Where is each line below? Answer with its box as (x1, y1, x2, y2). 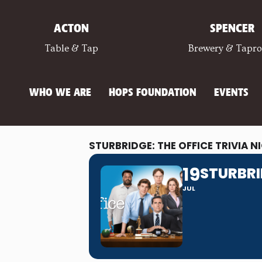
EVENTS (214, 88, 249, 98)
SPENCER (210, 23, 255, 35)
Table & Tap (44, 43, 99, 54)
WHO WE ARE (29, 88, 91, 98)
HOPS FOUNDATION (109, 88, 196, 98)
